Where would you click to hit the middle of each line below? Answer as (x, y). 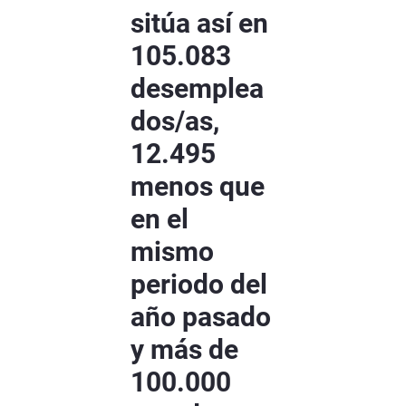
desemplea (197, 89)
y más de (184, 350)
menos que (198, 187)
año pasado (201, 317)
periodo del (199, 285)
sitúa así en (199, 24)
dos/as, (175, 121)
